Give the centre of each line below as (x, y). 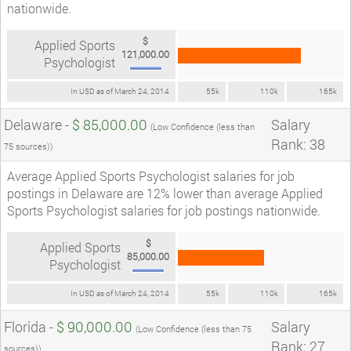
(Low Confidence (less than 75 (194, 328)
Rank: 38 (298, 144)
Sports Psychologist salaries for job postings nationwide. (164, 210)
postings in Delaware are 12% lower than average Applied (165, 193)
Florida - (30, 326)
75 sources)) (29, 146)
